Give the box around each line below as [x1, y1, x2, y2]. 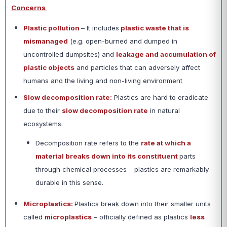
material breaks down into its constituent [35, 152, 179, 161]
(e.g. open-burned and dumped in [68, 37, 177, 46]
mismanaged [23, 37, 68, 46]
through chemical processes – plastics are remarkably [35, 165, 209, 174]
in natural [148, 106, 180, 115]
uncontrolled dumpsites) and [23, 50, 116, 59]
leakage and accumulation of [116, 50, 216, 59]
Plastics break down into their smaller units [74, 200, 211, 208]
